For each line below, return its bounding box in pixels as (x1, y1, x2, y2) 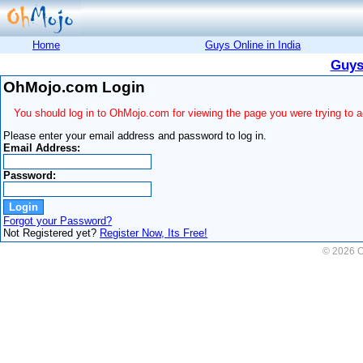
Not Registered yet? (3, 226, 100, 239)
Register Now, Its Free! (100, 226, 208, 239)
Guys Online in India (205, 38, 301, 51)
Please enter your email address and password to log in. (3, 129, 267, 142)
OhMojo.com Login (3, 79, 146, 96)
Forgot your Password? (3, 214, 113, 227)
